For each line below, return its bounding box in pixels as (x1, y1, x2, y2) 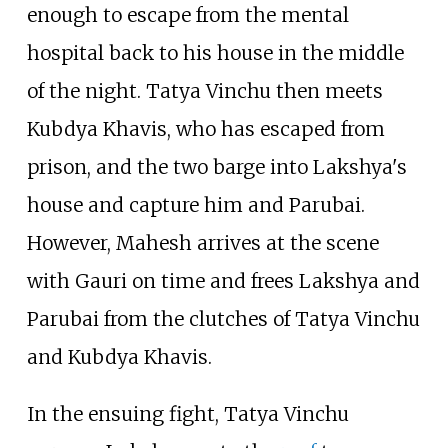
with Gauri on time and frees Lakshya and (26, 268, 420, 293)
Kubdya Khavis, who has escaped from (26, 116, 385, 141)
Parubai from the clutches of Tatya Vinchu (26, 306, 420, 331)
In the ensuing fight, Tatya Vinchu (26, 401, 349, 426)
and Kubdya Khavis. (26, 344, 212, 369)
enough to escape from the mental (26, 2, 349, 27)
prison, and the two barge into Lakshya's (26, 154, 407, 179)
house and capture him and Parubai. (26, 192, 365, 217)
